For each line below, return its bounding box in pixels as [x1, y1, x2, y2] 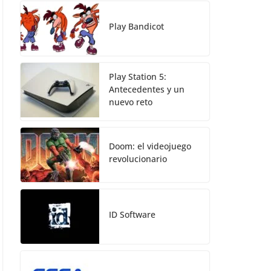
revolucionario [109, 153, 167, 165]
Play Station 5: [109, 71, 166, 82]
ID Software [109, 208, 155, 220]
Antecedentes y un [109, 83, 184, 95]
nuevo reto [109, 96, 152, 108]
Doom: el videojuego [109, 140, 191, 152]
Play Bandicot [109, 20, 164, 32]
